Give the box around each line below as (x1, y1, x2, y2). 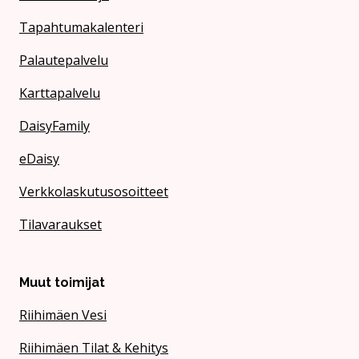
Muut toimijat (19, 275, 105, 291)
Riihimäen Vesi (19, 306, 107, 325)
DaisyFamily (19, 116, 90, 135)
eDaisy (19, 149, 59, 167)
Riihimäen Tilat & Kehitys (19, 339, 168, 357)
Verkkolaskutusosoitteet (19, 182, 168, 200)
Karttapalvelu (19, 83, 100, 102)
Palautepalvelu (19, 50, 108, 69)
